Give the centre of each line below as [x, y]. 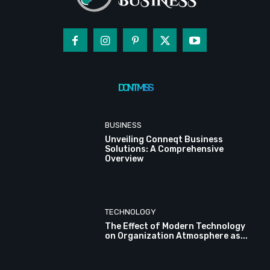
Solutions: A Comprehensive [165, 149]
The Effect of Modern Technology [175, 226]
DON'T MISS [135, 88]
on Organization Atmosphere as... [177, 236]
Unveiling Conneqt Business [164, 140]
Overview [124, 159]
